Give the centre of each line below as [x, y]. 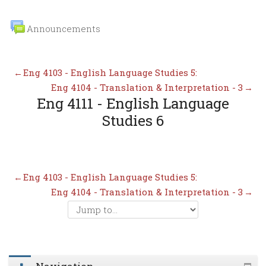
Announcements [64, 28]
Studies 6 [133, 121]
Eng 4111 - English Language [133, 104]
